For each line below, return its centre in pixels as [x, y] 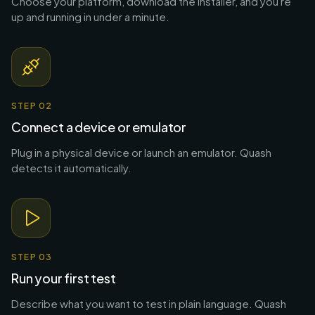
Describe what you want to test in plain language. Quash [149, 303]
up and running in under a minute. [90, 16]
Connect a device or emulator [99, 127]
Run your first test [64, 278]
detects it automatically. [71, 167]
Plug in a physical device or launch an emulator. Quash [141, 152]
